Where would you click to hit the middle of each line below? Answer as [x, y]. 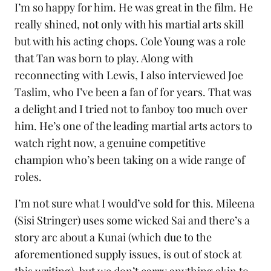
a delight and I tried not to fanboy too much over [131, 109]
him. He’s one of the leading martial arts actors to [133, 126]
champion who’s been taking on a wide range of [130, 160]
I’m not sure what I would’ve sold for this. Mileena [135, 203]
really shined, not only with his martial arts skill [129, 24]
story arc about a [56, 237]
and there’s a [218, 220]
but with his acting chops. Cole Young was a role [130, 41]
